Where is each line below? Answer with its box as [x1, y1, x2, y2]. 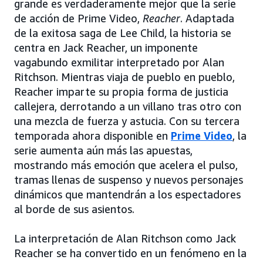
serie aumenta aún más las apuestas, [14, 144, 193, 157]
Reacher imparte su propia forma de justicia [14, 85, 228, 99]
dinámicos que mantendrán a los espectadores [14, 188, 241, 201]
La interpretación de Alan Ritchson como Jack [14, 232, 236, 245]
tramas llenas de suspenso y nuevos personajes [14, 173, 243, 187]
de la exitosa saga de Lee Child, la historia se [14, 26, 231, 40]
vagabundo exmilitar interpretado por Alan [14, 56, 224, 69]
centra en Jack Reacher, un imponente [14, 41, 198, 55]
